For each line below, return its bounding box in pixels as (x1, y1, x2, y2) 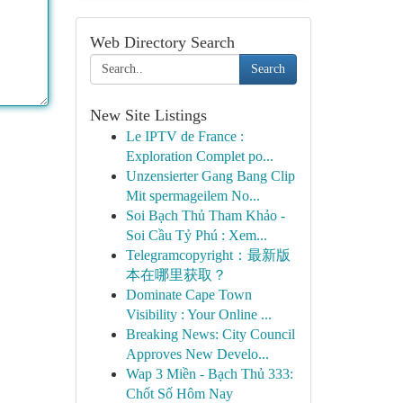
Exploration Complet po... (125, 148, 273, 164)
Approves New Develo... (125, 346, 269, 362)
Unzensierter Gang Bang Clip (125, 168, 295, 184)
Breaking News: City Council (125, 327, 295, 342)
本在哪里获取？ (125, 267, 227, 282)
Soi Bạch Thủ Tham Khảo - (125, 208, 285, 223)
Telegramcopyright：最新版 (125, 247, 291, 263)
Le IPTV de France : (125, 129, 244, 144)
